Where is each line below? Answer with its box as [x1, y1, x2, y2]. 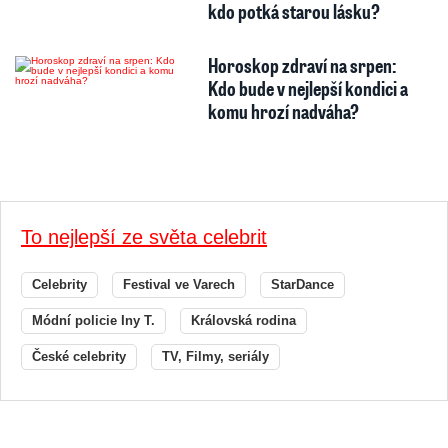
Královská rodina [191, 313, 296, 329]
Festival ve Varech [123, 277, 235, 293]
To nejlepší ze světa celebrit [21, 226, 267, 249]
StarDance [271, 277, 334, 293]
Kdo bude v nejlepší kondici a [207, 75, 408, 102]
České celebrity [32, 349, 126, 365]
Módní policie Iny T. [32, 313, 155, 329]
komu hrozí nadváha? [207, 98, 359, 125]
